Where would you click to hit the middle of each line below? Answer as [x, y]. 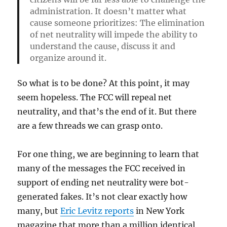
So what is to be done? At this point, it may [104, 83]
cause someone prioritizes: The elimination [117, 23]
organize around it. [68, 58]
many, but [39, 211]
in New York [159, 211]
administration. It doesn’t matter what [108, 11]
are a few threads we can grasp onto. [90, 125]
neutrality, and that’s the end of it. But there [107, 111]
